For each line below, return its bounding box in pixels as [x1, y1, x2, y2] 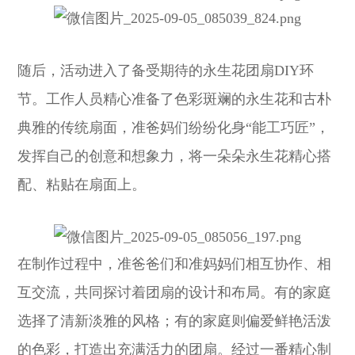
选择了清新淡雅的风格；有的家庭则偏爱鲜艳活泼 [17, 312, 332, 329]
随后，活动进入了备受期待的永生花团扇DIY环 [17, 62, 315, 78]
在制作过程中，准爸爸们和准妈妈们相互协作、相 [17, 255, 332, 272]
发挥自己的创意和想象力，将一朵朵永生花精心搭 [17, 147, 332, 164]
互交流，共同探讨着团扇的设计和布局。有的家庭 [17, 284, 332, 300]
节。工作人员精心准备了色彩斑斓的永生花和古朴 [17, 90, 332, 107]
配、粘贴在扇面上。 [17, 176, 147, 193]
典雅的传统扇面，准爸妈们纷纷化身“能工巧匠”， [17, 119, 330, 136]
